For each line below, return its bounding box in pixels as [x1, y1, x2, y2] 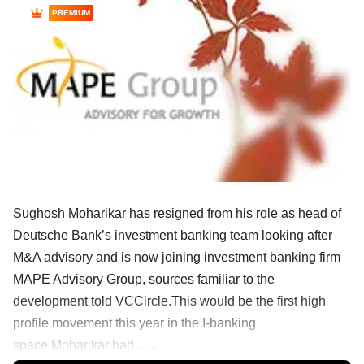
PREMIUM [52, 7, 90, 17]
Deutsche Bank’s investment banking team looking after [13, 228, 332, 243]
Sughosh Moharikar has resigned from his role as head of [13, 206, 341, 221]
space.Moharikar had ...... [13, 338, 157, 353]
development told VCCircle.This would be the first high [13, 294, 326, 309]
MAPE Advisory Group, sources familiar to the [13, 272, 275, 287]
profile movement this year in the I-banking [13, 316, 256, 331]
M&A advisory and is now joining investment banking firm [13, 250, 340, 265]
